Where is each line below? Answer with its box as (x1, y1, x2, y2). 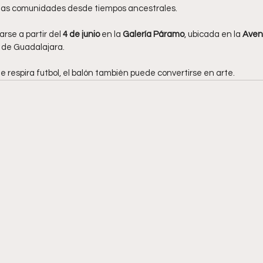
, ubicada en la (184, 30, 242, 39)
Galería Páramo (123, 30, 184, 39)
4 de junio (63, 30, 100, 39)
